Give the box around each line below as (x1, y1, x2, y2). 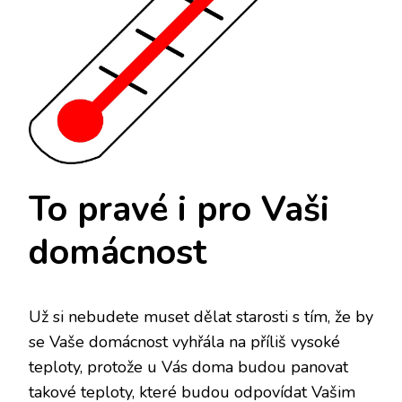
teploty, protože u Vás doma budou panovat (29, 355, 348, 378)
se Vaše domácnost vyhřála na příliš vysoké (29, 330, 340, 353)
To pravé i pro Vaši (29, 186, 329, 234)
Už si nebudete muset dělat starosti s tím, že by (29, 305, 373, 328)
